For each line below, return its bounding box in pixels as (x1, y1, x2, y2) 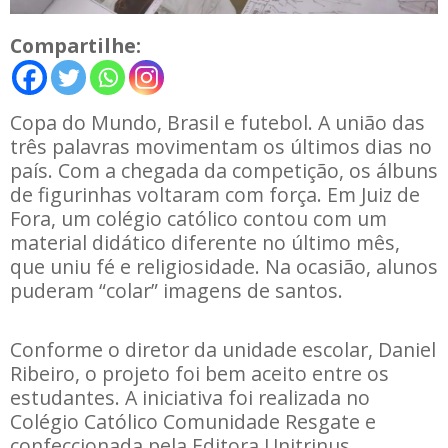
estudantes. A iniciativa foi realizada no (10, 383, 370, 411)
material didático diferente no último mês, (10, 228, 400, 256)
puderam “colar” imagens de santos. (10, 276, 343, 304)
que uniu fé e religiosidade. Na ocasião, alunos (10, 252, 438, 280)
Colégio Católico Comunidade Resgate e (10, 407, 376, 435)
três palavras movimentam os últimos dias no (10, 132, 432, 160)
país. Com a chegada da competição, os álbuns (10, 156, 438, 184)
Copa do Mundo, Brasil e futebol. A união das (10, 108, 425, 136)
